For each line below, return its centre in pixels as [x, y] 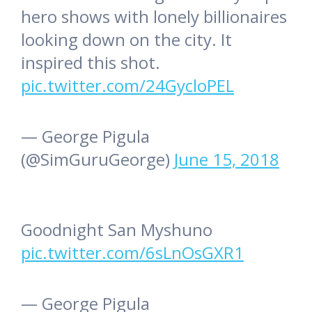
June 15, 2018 [227, 159]
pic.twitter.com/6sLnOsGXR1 [132, 253]
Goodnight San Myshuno [117, 230]
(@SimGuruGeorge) [97, 159]
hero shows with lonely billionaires [154, 17]
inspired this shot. [91, 63]
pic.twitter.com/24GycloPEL [127, 86]
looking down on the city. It [126, 40]
